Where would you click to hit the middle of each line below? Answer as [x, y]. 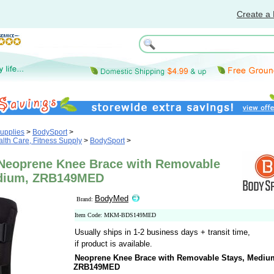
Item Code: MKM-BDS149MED [115, 215]
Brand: [86, 199]
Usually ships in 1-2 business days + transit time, [162, 232]
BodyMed [112, 198]
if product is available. [113, 244]
